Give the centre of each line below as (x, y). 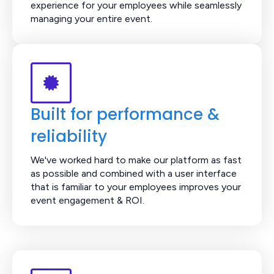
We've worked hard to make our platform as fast (136, 160)
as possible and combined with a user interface (134, 173)
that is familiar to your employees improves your (136, 187)
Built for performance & (125, 114)
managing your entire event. (91, 18)
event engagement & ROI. (87, 200)
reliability (69, 136)
